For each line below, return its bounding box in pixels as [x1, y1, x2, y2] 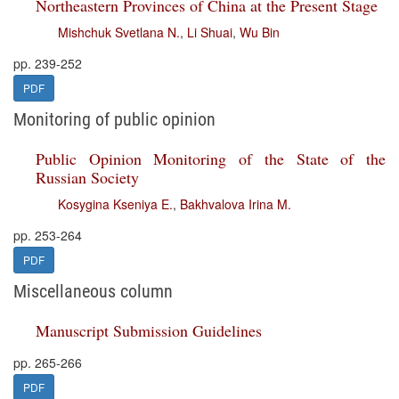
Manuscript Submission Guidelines [36, 320, 262, 341]
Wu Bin [240, 23, 280, 41]
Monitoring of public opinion [13, 109, 216, 130]
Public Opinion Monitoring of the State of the [36, 148, 386, 169]
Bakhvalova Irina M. [180, 195, 291, 213]
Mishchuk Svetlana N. [58, 23, 180, 41]
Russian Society [36, 167, 139, 188]
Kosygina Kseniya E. [58, 195, 173, 213]
